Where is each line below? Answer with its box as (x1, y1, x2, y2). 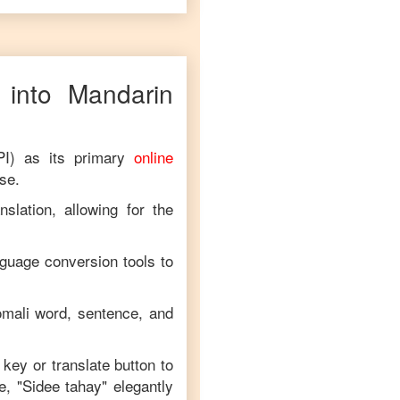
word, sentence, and (29, 301, 174, 323)
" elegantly (102, 374, 173, 396)
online (134, 146, 173, 168)
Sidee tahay (21, 374, 103, 396)
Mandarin (68, 75, 173, 111)
